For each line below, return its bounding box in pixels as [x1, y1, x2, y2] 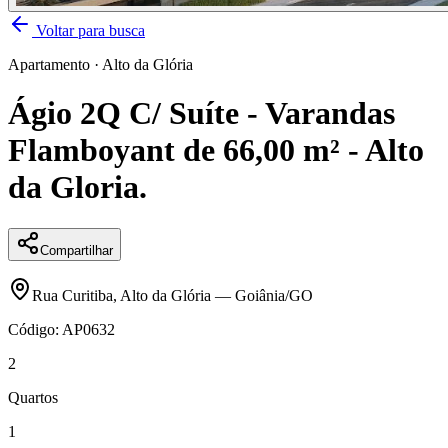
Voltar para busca [32, 22, 145, 39]
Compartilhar [40, 242, 113, 258]
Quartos [8, 388, 58, 406]
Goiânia [235, 286, 285, 304]
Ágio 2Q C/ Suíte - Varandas [8, 95, 395, 132]
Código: [8, 320, 62, 338]
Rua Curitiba [32, 286, 113, 304]
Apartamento [8, 56, 90, 73]
